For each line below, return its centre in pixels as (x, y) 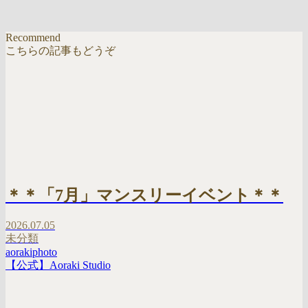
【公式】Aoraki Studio (58, 265)
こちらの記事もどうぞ (60, 50)
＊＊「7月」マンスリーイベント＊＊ (144, 195)
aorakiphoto (31, 252)
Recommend (33, 37)
